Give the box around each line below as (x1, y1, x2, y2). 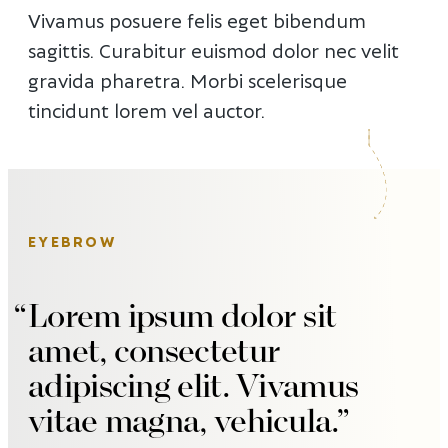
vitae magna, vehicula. (28, 400, 337, 443)
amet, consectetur (28, 330, 281, 373)
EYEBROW (28, 232, 116, 251)
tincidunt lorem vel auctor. (28, 97, 265, 122)
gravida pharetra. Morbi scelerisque (28, 67, 347, 92)
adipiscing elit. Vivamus (28, 365, 359, 408)
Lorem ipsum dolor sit (28, 295, 337, 338)
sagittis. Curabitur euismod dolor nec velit (28, 37, 399, 62)
